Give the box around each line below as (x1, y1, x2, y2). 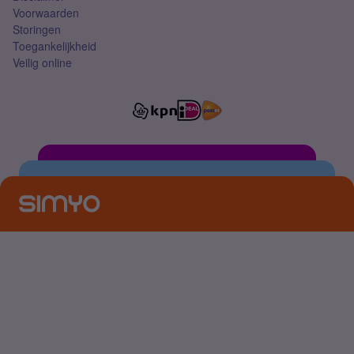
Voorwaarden (13, 5, 79, 21)
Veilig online (13, 55, 72, 71)
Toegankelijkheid (13, 38, 96, 55)
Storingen (13, 21, 61, 38)
